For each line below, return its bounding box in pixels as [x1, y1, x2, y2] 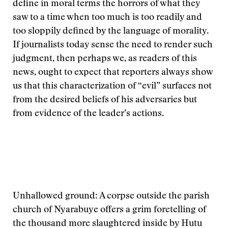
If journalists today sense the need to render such [13, 41, 213, 50]
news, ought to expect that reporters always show [13, 68, 213, 77]
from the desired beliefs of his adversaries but [13, 96, 197, 105]
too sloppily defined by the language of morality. [13, 27, 209, 36]
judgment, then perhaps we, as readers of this [13, 54, 197, 64]
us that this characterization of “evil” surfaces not [13, 82, 212, 91]
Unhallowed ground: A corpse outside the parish [13, 192, 210, 201]
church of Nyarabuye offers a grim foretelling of [13, 206, 206, 215]
